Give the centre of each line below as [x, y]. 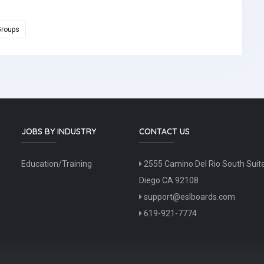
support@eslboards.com [189, 197]
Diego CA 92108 [169, 180]
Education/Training [57, 164]
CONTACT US [164, 132]
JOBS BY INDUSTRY [59, 132]
